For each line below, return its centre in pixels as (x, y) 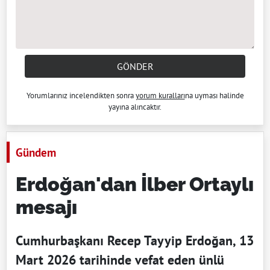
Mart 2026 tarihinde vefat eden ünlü (120, 259)
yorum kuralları (160, 95)
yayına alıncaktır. (135, 107)
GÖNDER (135, 66)
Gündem (36, 152)
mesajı (46, 207)
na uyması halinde (214, 95)
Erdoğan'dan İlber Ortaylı (135, 184)
